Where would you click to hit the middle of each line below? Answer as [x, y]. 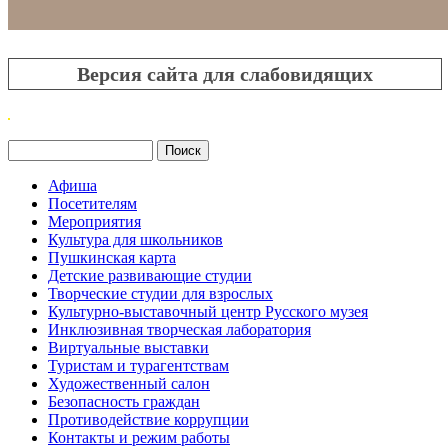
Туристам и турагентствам [138, 366]
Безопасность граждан [124, 402]
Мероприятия [94, 222]
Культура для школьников [135, 240]
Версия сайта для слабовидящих [225, 74]
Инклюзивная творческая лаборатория [179, 330]
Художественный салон [129, 384]
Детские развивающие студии [150, 276]
